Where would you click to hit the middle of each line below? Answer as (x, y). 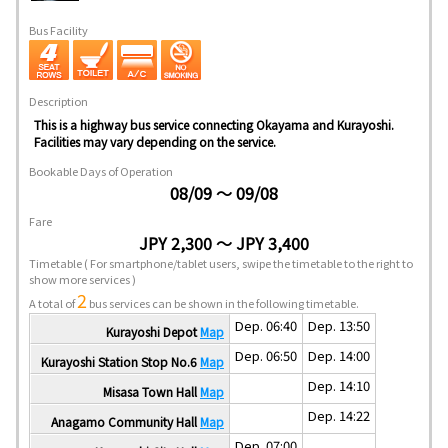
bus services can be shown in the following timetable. (223, 303)
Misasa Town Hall (151, 392)
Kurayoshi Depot (153, 332)
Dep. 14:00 (339, 356)
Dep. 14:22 (339, 416)
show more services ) (82, 279)
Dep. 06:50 (266, 356)
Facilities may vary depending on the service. (155, 142)
